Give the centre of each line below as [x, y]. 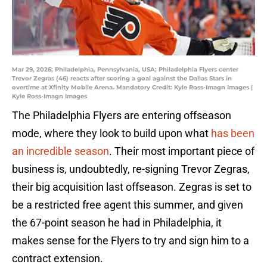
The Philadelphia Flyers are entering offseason [122, 116]
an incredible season [60, 151]
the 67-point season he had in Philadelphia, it [117, 223]
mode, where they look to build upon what [111, 133]
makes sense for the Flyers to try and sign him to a [131, 241]
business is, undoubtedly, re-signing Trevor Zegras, [131, 169]
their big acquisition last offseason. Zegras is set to [132, 187]
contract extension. [58, 259]
